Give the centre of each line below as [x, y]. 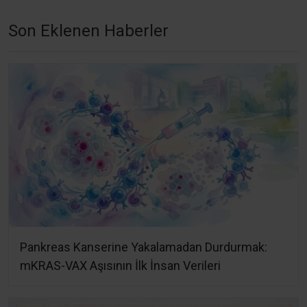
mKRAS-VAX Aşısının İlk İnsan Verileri [120, 265]
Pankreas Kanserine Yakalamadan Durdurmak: [144, 247]
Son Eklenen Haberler [88, 30]
